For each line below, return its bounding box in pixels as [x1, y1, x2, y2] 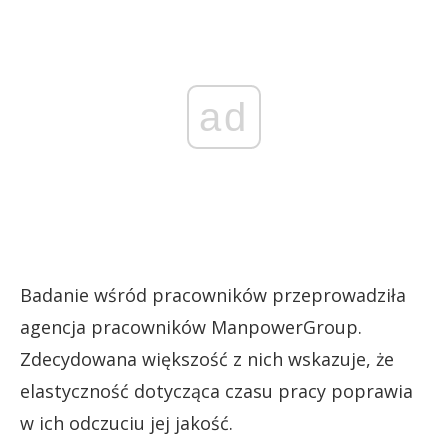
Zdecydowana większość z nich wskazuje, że [20, 347, 394, 371]
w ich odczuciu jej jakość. [20, 411, 233, 435]
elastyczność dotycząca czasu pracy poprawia [20, 379, 413, 403]
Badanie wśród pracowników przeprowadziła [20, 283, 406, 307]
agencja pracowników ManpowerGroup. [20, 315, 362, 339]
